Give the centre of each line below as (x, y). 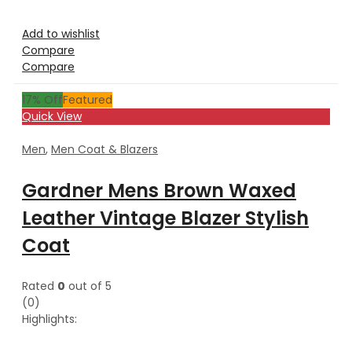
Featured (88, 99)
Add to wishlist (61, 33)
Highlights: (49, 319)
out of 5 (88, 286)
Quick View (52, 116)
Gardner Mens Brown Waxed (159, 190)
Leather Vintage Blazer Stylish (165, 218)
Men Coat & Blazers (104, 149)
